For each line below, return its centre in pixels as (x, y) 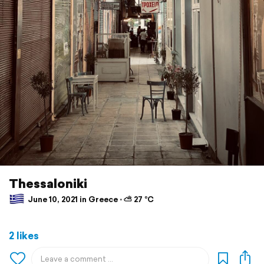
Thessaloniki (48, 184)
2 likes (24, 236)
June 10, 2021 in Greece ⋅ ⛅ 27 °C (90, 199)
